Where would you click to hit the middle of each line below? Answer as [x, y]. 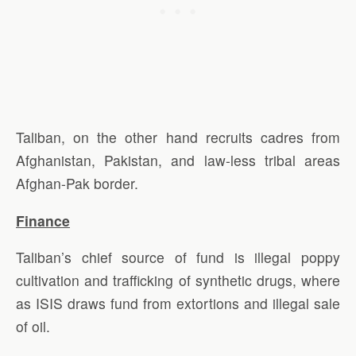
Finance [43, 220]
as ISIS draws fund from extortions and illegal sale [178, 304]
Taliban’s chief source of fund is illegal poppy [178, 257]
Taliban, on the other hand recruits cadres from [178, 137]
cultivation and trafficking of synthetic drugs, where [178, 281]
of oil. [33, 327]
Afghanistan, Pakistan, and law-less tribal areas [178, 161]
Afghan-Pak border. [77, 184]
